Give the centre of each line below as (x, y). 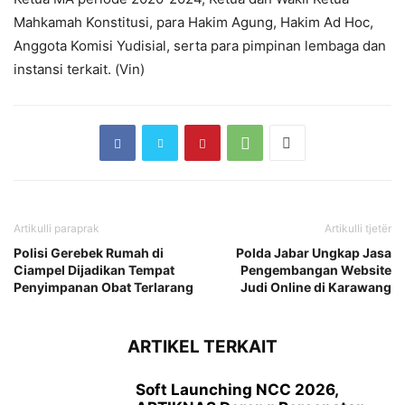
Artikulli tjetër (358, 229)
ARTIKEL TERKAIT (202, 347)
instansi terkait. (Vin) (79, 70)
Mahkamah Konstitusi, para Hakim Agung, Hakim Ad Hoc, (193, 23)
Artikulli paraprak (57, 229)
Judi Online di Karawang (316, 287)
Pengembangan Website (316, 270)
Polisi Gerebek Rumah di (89, 253)
